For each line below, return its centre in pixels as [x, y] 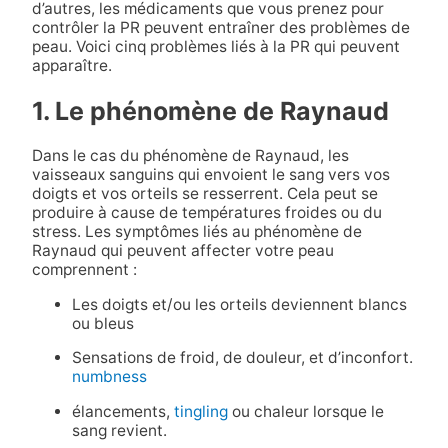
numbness [109, 377]
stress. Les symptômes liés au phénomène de [196, 232]
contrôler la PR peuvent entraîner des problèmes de [220, 27]
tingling [200, 411]
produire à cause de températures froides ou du [206, 213]
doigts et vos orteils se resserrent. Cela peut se [204, 194]
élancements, [122, 411]
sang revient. [119, 430]
